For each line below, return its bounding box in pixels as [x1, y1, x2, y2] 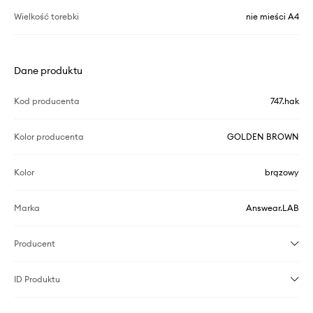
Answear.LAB [246, 203, 299, 214]
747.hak [270, 96, 299, 107]
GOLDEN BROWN [227, 131, 299, 143]
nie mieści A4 [246, 11, 299, 22]
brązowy [265, 167, 299, 178]
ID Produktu [14, 274, 60, 285]
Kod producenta [14, 96, 80, 107]
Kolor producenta [14, 131, 84, 143]
